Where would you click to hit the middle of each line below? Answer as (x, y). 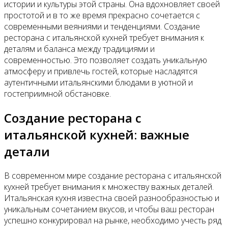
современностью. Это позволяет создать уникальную (106, 60)
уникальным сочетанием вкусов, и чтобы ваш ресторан (109, 209)
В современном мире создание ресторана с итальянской (113, 175)
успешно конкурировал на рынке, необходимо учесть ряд (113, 220)
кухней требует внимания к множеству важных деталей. (109, 187)
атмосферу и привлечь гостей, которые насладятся (101, 72)
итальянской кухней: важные (97, 135)
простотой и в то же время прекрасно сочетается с (102, 16)
